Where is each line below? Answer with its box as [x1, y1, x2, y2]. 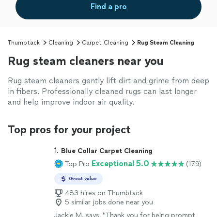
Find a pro [90, 2, 127, 11]
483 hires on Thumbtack [65, 189, 143, 197]
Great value [69, 175, 97, 182]
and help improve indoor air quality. [8, 97, 134, 107]
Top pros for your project [8, 123, 131, 136]
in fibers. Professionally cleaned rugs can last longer [8, 87, 197, 96]
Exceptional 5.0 [92, 159, 149, 168]
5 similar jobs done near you [65, 198, 153, 206]
